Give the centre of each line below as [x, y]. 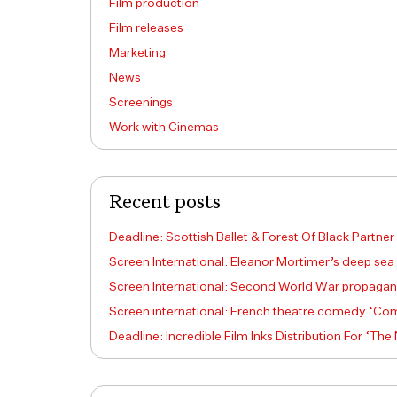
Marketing [137, 53]
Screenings [141, 103]
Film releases [146, 28]
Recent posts [165, 203]
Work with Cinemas [164, 128]
